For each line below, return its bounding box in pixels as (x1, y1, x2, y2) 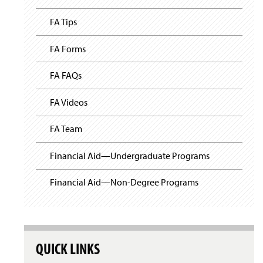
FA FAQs (50, 69, 82, 82)
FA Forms (50, 42, 86, 55)
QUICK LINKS (36, 239, 100, 259)
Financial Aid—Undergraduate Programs (50, 149, 210, 161)
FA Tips (50, 15, 77, 28)
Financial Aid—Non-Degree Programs (50, 176, 198, 188)
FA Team (50, 123, 82, 135)
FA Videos (50, 96, 87, 108)
